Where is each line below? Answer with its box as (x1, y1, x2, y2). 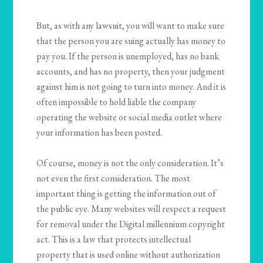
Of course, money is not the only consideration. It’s (36, 157, 224, 170)
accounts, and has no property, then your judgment (36, 65, 225, 78)
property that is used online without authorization (36, 248, 221, 261)
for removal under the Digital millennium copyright (36, 218, 225, 231)
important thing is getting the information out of (36, 187, 217, 200)
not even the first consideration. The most (36, 172, 191, 185)
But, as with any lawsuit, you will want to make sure (36, 19, 225, 32)
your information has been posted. (36, 126, 163, 139)
